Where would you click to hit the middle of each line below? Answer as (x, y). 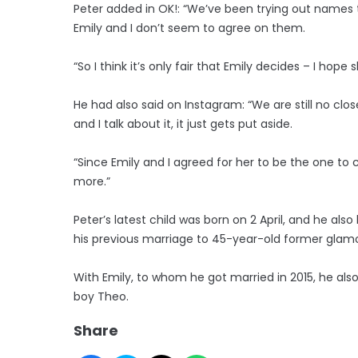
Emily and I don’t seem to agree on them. (189, 28)
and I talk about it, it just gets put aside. (183, 123)
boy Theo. (101, 296)
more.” (92, 181)
